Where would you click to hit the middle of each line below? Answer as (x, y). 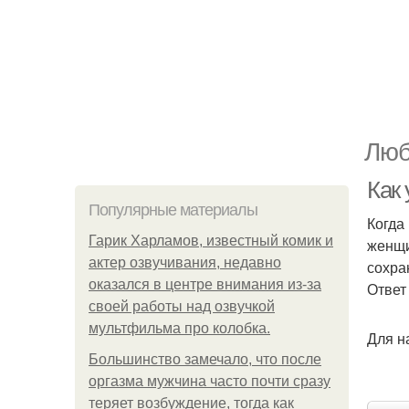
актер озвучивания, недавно (185, 262)
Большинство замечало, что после (205, 359)
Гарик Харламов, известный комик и (211, 241)
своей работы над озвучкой (182, 306)
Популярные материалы (173, 210)
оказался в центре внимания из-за (205, 284)
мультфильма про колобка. (179, 328)
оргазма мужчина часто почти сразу (210, 381)
